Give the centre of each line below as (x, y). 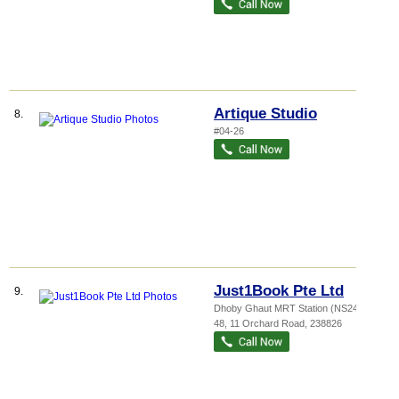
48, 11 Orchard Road (259, 323)
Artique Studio (265, 114)
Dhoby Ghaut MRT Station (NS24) (288, 308)
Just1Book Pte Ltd (279, 291)
